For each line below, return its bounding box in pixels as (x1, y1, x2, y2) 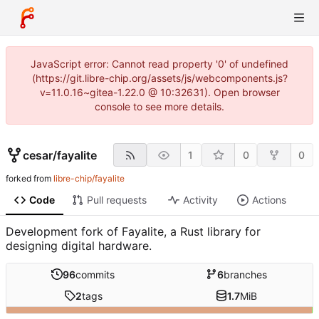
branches (223, 268, 267, 281)
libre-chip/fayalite (53, 173, 125, 184)
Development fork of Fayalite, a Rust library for (6, 224, 261, 239)
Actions (251, 194, 286, 206)
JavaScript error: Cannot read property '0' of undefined (31, 58, 288, 70)
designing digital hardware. (6, 239, 152, 253)
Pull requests (86, 194, 147, 206)
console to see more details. (95, 100, 224, 113)
